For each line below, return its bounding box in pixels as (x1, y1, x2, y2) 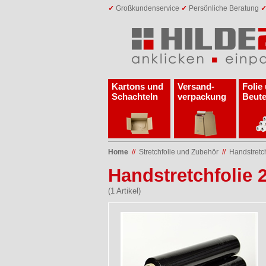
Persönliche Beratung (187, 4, 261, 12)
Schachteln (112, 91, 158, 102)
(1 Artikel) (108, 186, 141, 195)
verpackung (178, 91, 226, 102)
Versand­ (178, 81, 214, 91)
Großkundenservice (114, 4, 181, 12)
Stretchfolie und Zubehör (139, 148, 218, 156)
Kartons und (112, 81, 163, 91)
